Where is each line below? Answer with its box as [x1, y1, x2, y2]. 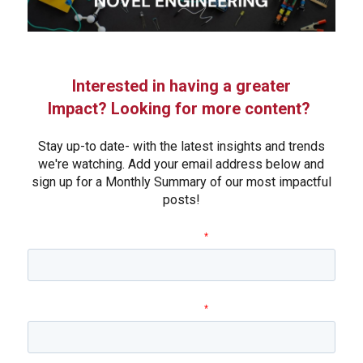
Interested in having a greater [71, 75, 291, 96]
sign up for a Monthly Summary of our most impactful [31, 173, 331, 190]
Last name [154, 303, 204, 316]
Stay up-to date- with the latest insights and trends [37, 138, 325, 154]
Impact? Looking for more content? [48, 98, 311, 118]
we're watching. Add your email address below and [38, 156, 325, 172]
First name [154, 230, 205, 243]
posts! [162, 191, 200, 207]
